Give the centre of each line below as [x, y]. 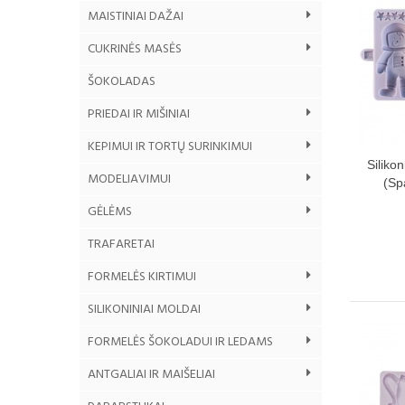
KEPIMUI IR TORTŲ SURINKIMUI [170, 146]
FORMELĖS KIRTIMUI [142, 277]
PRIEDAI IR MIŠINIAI [139, 114]
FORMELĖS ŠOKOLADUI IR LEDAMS [180, 342]
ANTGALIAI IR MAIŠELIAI [151, 374]
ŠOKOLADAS [122, 81]
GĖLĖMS [110, 212]
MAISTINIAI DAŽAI [136, 16]
